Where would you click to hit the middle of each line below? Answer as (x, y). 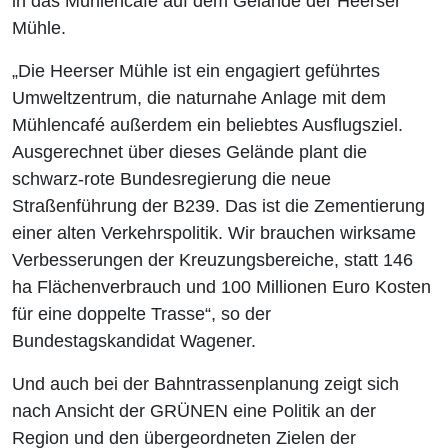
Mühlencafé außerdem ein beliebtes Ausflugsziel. (207, 125)
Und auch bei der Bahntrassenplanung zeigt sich (205, 384)
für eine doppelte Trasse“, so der (141, 314)
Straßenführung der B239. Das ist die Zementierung (218, 206)
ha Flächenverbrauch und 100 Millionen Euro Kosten (221, 287)
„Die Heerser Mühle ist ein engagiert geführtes (196, 71)
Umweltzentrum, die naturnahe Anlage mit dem (199, 98)
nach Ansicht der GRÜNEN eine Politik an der (194, 411)
